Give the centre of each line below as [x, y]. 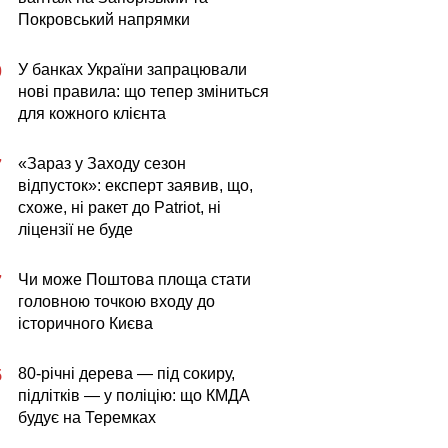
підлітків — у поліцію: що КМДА [134, 395]
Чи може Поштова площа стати [134, 279]
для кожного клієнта [92, 113]
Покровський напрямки [104, 19]
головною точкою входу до [116, 301]
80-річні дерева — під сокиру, [126, 373]
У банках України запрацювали [132, 69]
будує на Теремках [87, 417]
